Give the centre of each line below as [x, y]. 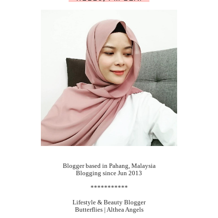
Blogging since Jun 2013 [109, 173]
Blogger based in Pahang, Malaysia [109, 165]
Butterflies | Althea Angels [109, 209]
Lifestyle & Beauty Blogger [109, 202]
